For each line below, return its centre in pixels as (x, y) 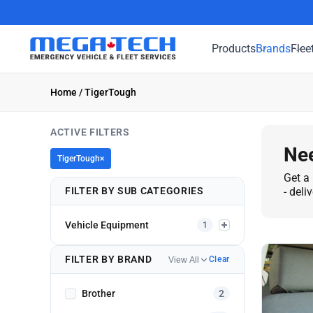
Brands (274, 48)
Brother (99, 293)
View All (183, 260)
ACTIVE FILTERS (90, 132)
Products (234, 48)
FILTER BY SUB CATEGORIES (134, 191)
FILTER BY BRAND (109, 259)
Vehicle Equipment (107, 225)
